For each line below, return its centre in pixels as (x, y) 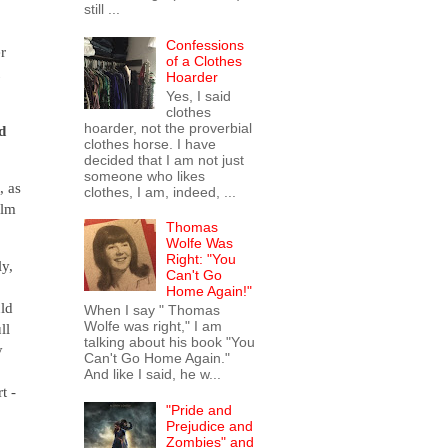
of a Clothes (204, 60)
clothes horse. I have (149, 143)
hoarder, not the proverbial (167, 127)
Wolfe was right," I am (152, 326)
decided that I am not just (163, 159)
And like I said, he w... (152, 374)
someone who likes (144, 175)
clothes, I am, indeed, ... (159, 191)
